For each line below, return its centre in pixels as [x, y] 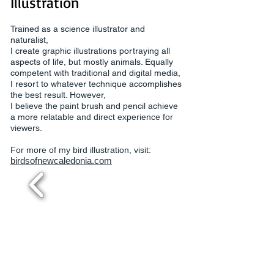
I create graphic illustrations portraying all [90, 51]
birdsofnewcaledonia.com [61, 161]
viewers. [26, 128]
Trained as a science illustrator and [78, 29]
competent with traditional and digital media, [95, 73]
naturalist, [29, 40]
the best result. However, [58, 95]
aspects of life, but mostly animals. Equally [92, 62]
